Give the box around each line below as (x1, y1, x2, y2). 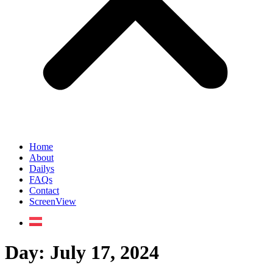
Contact (29, 185, 59, 196)
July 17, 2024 (50, 241, 159, 264)
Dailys (29, 163, 54, 174)
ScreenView (29, 196, 76, 207)
